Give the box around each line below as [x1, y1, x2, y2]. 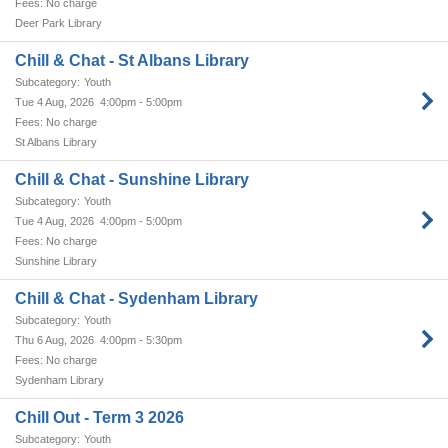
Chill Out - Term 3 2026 [15, 409, 184, 426]
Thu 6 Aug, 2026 [15, 334, 94, 346]
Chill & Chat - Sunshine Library [15, 171, 249, 188]
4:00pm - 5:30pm [100, 334, 182, 346]
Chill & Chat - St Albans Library [15, 52, 249, 69]
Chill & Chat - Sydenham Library [15, 290, 258, 307]
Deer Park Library [15, 17, 102, 29]
